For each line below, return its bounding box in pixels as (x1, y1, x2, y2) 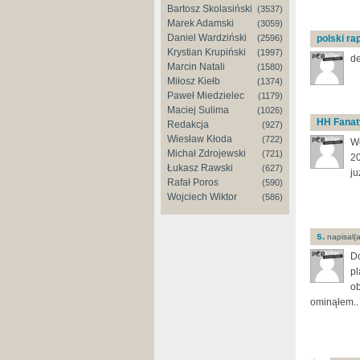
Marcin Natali (167, 61, 225, 72)
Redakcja (167, 119, 209, 130)
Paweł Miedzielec (167, 90, 244, 101)
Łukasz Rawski (167, 162, 233, 174)
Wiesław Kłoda (167, 133, 232, 145)
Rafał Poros (167, 177, 219, 188)
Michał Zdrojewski (167, 148, 246, 159)
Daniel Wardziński (167, 32, 247, 43)
